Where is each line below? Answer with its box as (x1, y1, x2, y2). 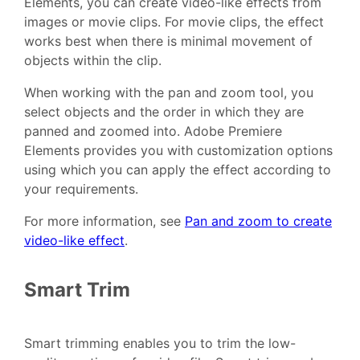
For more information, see (24, 213, 185, 230)
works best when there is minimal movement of (24, 33, 313, 50)
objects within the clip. (24, 52, 162, 69)
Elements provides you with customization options (24, 142, 333, 159)
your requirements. (24, 181, 138, 198)
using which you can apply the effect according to (24, 162, 331, 178)
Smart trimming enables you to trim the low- (24, 335, 296, 352)
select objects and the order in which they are (24, 104, 304, 121)
